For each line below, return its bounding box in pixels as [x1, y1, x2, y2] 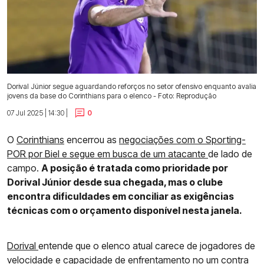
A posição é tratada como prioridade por [41, 162, 228, 174]
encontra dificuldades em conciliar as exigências [7, 190, 234, 203]
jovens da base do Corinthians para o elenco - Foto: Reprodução [7, 91, 216, 100]
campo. [7, 162, 41, 174]
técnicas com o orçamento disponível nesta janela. [7, 204, 242, 217]
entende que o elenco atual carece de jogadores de [38, 240, 255, 252]
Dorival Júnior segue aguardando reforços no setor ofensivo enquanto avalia [7, 81, 256, 91]
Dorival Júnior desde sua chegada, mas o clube [7, 176, 223, 189]
